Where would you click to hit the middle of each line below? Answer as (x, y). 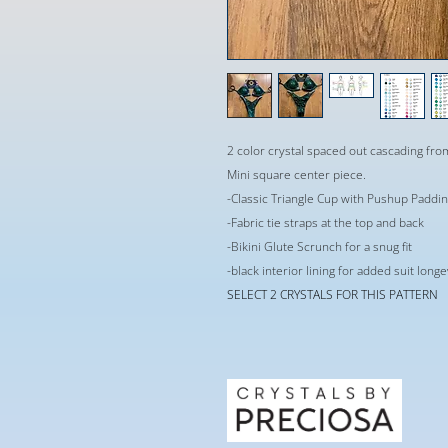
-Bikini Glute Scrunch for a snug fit (319, 246)
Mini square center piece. (296, 174)
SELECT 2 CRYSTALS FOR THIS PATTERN (332, 294)
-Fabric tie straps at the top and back (325, 222)
